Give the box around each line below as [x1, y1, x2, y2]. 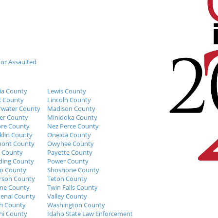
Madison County [47, 104, 95, 113]
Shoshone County [47, 165, 99, 174]
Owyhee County [47, 139, 94, 148]
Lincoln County [47, 95, 91, 104]
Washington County [47, 200, 105, 209]
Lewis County [47, 86, 86, 95]
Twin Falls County [47, 182, 98, 192]
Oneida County [47, 130, 91, 139]
